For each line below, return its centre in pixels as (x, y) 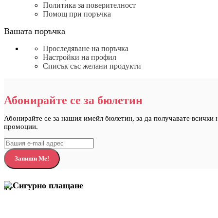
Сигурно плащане (48, 186)
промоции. (21, 127)
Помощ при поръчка (77, 14)
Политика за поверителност (89, 5)
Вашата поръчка (35, 31)
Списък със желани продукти (92, 66)
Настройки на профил (80, 57)
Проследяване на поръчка (86, 49)
